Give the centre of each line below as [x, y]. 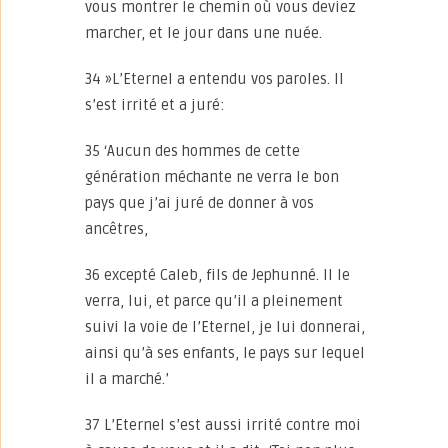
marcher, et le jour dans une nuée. [203, 33]
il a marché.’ [127, 379]
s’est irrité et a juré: [155, 105]
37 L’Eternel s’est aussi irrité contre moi [223, 425]
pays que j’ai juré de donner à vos [199, 203]
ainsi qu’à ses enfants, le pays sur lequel [225, 353]
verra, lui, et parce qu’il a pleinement [214, 301]
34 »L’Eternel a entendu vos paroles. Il [214, 79]
